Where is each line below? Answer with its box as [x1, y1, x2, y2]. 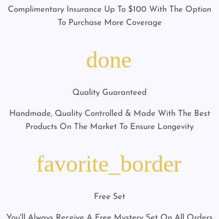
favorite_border [36, 151, 181, 177]
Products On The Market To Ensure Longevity [25, 123, 194, 131]
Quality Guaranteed [72, 88, 147, 97]
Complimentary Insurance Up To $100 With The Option [8, 5, 211, 14]
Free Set [94, 193, 125, 201]
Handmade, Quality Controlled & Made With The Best [9, 109, 210, 118]
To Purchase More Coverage [57, 19, 162, 27]
